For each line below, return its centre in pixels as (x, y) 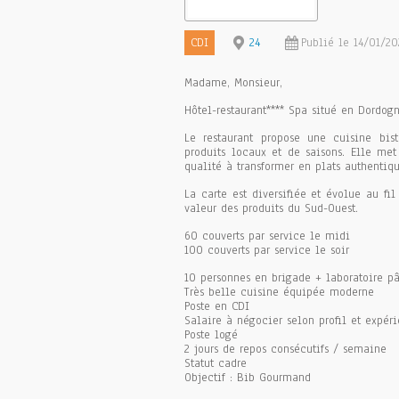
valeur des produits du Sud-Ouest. (271, 208)
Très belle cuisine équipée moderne (279, 292)
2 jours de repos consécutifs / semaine (285, 349)
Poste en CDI (217, 306)
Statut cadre (216, 363)
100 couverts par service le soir (267, 250)
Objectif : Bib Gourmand (248, 378)
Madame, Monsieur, (233, 83)
